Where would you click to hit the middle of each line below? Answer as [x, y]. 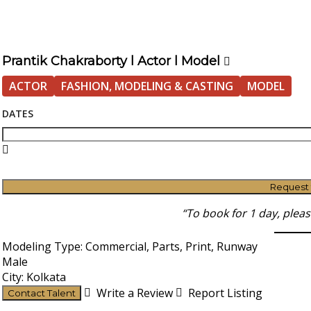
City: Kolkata [34, 277]
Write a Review [134, 293]
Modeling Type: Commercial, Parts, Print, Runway [129, 247]
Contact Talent [41, 293]
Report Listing [225, 293]
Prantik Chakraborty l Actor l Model [111, 61]
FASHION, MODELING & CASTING [147, 86]
